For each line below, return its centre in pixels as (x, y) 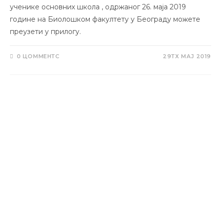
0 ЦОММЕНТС (38, 56)
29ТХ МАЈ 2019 (187, 56)
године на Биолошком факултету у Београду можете (105, 19)
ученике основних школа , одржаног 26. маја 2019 (98, 7)
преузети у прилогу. (45, 31)
